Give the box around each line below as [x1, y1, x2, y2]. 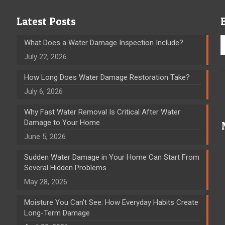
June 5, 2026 [24, 132, 66, 141]
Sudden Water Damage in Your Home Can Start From [24, 152, 199, 162]
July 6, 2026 [24, 86, 63, 96]
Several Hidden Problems [24, 163, 106, 172]
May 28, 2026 [24, 177, 67, 186]
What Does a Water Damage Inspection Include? [24, 38, 183, 47]
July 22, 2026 [24, 52, 67, 61]
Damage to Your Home [24, 118, 100, 127]
